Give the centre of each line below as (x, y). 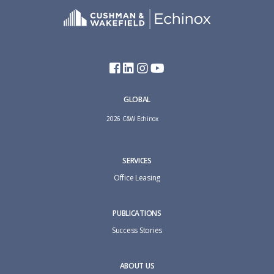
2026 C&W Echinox (132, 119)
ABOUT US (137, 266)
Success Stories (137, 231)
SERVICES (137, 161)
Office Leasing (137, 178)
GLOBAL (137, 100)
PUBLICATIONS (137, 213)
